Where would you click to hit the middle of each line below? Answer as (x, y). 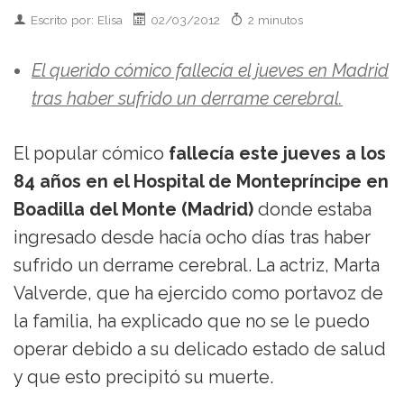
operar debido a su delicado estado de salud (200, 349)
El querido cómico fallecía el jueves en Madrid (210, 70)
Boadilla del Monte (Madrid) (133, 209)
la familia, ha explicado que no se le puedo (192, 321)
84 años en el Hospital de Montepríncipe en (201, 181)
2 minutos (275, 19)
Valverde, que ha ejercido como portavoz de (198, 293)
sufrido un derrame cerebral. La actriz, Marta (197, 265)
